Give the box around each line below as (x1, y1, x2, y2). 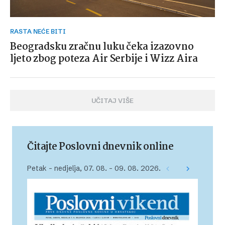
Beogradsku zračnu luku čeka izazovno (10, 39, 194, 55)
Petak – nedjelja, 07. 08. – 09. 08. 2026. (27, 164, 161, 173)
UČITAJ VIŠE (91, 96, 134, 104)
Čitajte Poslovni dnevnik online (27, 139, 174, 155)
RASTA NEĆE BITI (14, 28, 66, 35)
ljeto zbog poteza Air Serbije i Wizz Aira (10, 51, 198, 67)
